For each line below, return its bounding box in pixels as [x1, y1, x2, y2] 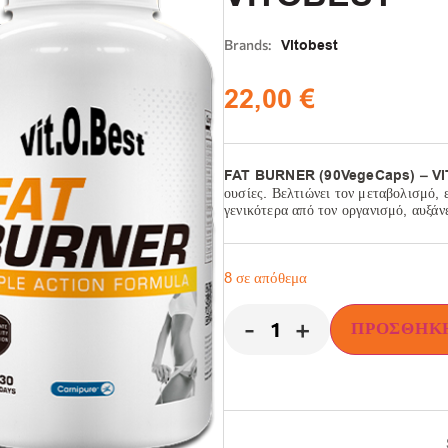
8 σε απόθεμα [224, 268, 307, 289]
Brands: [224, 36, 271, 54]
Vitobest [281, 36, 338, 57]
